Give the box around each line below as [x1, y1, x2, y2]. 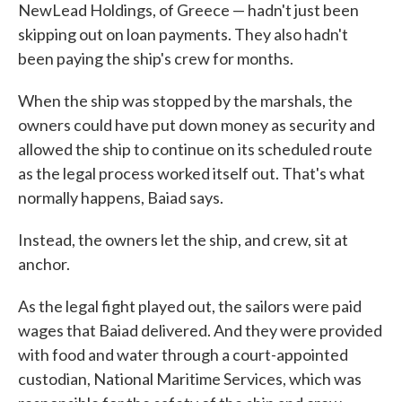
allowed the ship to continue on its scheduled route [18, 139, 372, 160]
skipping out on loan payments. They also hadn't [18, 24, 348, 45]
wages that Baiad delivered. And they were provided [18, 320, 382, 341]
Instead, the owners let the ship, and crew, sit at [18, 230, 348, 250]
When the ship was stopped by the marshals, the [18, 91, 353, 111]
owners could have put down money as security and [18, 115, 375, 135]
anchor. [18, 254, 70, 275]
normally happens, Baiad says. [18, 188, 223, 208]
